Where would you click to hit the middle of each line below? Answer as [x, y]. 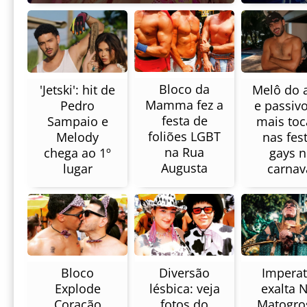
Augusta [184, 168]
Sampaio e [77, 122]
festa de [184, 120]
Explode [77, 289]
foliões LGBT [184, 136]
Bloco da [184, 89]
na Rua [184, 152]
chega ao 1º [77, 153]
